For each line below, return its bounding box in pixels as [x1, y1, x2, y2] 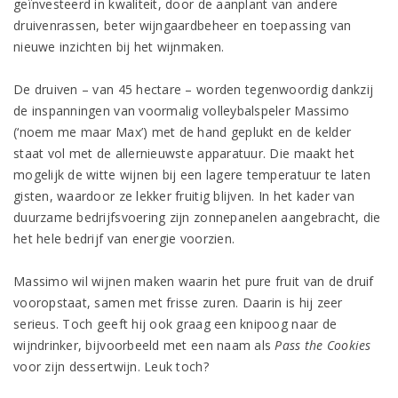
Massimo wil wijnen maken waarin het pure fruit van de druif [13, 273, 374, 290]
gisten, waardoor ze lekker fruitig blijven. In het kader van [13, 187, 354, 204]
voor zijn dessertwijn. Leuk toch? [13, 358, 209, 375]
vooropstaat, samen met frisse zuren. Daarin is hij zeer [13, 294, 343, 311]
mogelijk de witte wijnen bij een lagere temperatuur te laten [13, 166, 370, 183]
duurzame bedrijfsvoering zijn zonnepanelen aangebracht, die [13, 209, 381, 226]
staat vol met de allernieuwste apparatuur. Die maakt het [13, 145, 354, 162]
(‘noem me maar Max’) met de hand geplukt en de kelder [13, 123, 352, 140]
